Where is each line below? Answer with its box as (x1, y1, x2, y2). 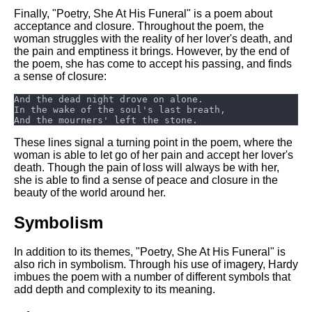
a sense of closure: (14, 70, 107, 82)
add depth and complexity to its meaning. (14, 283, 215, 296)
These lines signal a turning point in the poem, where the (14, 136, 292, 148)
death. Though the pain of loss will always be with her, (14, 161, 279, 173)
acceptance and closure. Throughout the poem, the (14, 19, 264, 32)
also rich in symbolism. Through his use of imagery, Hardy (14, 258, 298, 271)
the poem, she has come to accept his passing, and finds (14, 57, 292, 70)
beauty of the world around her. (14, 186, 166, 198)
